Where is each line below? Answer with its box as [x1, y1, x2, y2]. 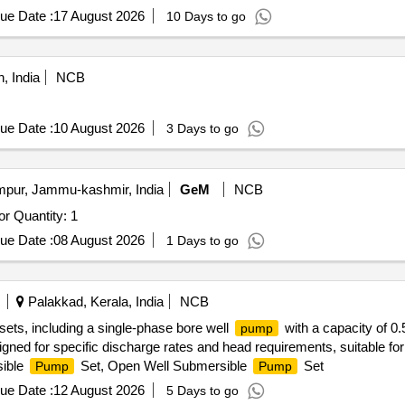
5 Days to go [165, 383, 239, 398]
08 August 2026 [52, 232, 145, 248]
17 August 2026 [52, 8, 145, 24]
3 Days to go [165, 121, 239, 136]
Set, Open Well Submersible [76, 358, 250, 373]
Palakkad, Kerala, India [24, 294, 164, 309]
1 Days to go [165, 233, 239, 248]
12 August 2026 [52, 382, 145, 398]
